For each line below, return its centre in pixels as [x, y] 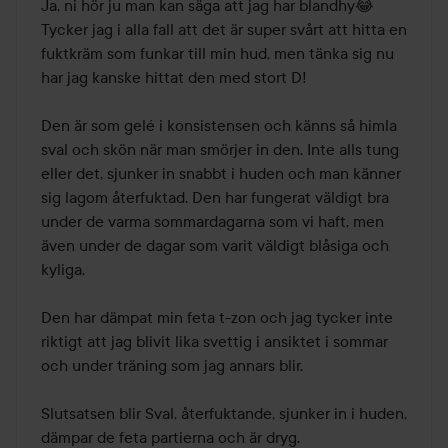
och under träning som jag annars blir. [174, 365]
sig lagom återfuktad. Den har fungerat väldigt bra [215, 197]
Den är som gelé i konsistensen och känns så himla [219, 125]
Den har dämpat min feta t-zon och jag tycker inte [217, 317]
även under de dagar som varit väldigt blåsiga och [215, 245]
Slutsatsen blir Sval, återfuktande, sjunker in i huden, [224, 413]
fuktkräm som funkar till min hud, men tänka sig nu [217, 53]
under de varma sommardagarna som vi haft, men [212, 221]
